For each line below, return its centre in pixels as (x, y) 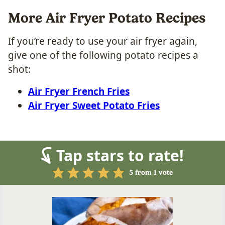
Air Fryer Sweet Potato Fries (94, 105)
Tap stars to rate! (120, 155)
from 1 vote (153, 173)
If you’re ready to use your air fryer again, (103, 41)
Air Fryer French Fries (79, 91)
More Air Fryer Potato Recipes (107, 18)
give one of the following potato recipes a (103, 55)
